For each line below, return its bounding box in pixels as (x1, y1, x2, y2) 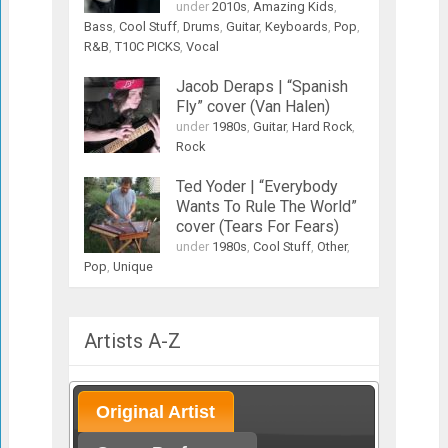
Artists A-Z (83, 328, 181, 353)
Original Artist (96, 401, 216, 422)
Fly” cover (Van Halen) (175, 96, 330, 116)
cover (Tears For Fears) (175, 216, 339, 236)
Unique (112, 258, 153, 274)
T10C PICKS (114, 38, 180, 54)
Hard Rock (291, 118, 352, 134)
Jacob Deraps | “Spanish (175, 76, 348, 96)
